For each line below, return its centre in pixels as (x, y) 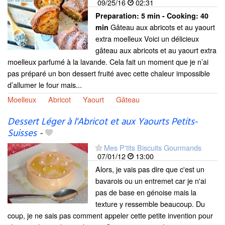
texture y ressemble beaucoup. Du (150, 203)
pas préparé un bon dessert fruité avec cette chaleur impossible (109, 73)
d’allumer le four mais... (45, 85)
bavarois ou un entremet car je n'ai (151, 180)
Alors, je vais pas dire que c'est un (150, 169)
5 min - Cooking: (171, 16)
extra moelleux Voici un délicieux (147, 39)
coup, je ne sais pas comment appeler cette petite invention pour (110, 215)
